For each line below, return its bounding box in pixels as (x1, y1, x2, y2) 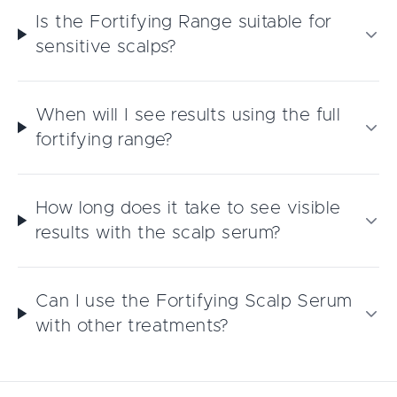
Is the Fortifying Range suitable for (35, 12, 332, 31)
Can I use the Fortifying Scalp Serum (35, 292, 353, 310)
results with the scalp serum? (35, 223, 282, 242)
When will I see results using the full (35, 105, 341, 124)
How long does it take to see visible (35, 198, 341, 217)
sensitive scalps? (35, 37, 177, 56)
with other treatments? (35, 316, 230, 335)
